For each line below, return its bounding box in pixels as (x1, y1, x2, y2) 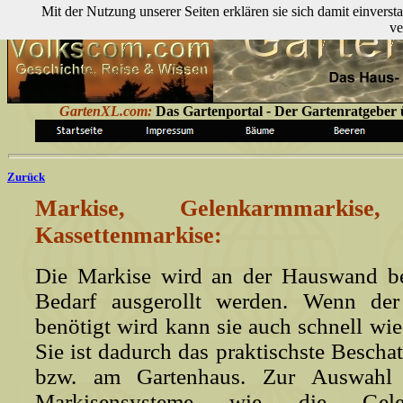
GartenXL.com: (59, 103, 152, 119)
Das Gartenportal (156, 103, 266, 119)
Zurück (7, 170, 45, 184)
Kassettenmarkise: (35, 222, 222, 248)
